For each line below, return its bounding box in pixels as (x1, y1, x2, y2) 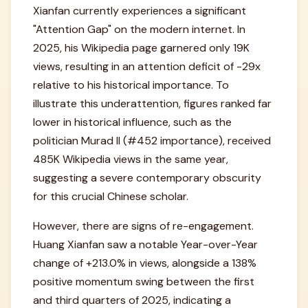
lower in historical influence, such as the (33, 115, 232, 129)
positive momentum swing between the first (33, 274, 254, 289)
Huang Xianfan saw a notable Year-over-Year (33, 237, 258, 252)
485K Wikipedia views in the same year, (33, 152, 228, 166)
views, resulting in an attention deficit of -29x (33, 59, 261, 74)
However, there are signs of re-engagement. (33, 219, 254, 233)
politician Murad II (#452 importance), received (33, 133, 271, 148)
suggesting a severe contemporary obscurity (33, 170, 261, 185)
